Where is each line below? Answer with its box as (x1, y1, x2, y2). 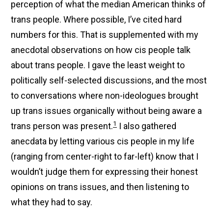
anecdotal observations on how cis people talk (11, 45, 191, 55)
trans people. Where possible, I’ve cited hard (11, 14, 182, 25)
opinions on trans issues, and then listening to (11, 182, 190, 192)
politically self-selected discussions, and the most (11, 75, 207, 85)
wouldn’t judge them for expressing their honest (11, 166, 198, 177)
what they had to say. (11, 197, 93, 207)
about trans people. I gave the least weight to (11, 60, 185, 70)
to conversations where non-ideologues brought (11, 90, 199, 101)
